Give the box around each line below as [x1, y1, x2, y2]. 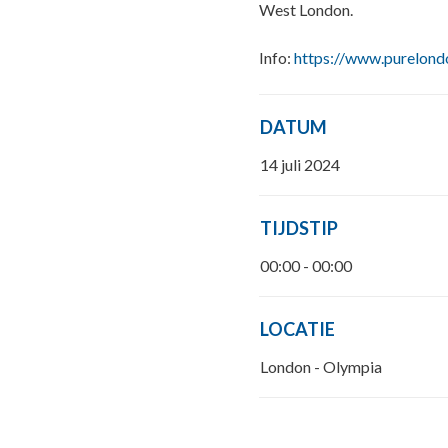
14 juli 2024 [260, 155, 341, 174]
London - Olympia [260, 357, 383, 376]
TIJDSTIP [260, 217, 339, 239]
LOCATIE [260, 318, 336, 340]
